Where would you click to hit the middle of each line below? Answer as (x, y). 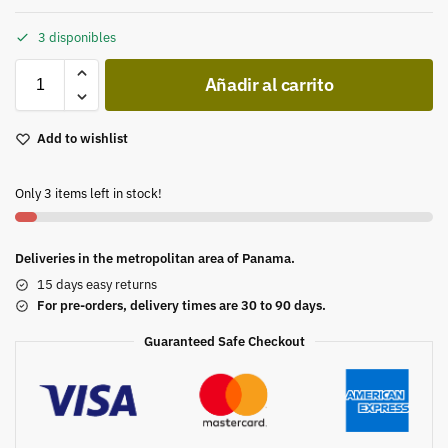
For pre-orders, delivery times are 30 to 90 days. (181, 305)
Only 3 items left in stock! (88, 193)
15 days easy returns (97, 284)
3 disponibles (77, 37)
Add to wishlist (82, 138)
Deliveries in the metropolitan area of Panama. (155, 258)
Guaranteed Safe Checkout (224, 341)
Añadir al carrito (269, 84)
